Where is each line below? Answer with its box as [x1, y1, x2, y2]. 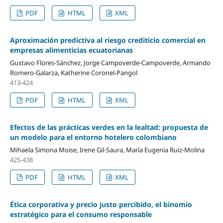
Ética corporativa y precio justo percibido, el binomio [9, 199, 192, 209]
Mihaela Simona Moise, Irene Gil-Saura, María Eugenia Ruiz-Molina [9, 145, 205, 154]
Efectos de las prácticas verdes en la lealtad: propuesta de [9, 122, 208, 132]
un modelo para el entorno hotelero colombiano [9, 132, 177, 142]
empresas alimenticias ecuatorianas [9, 45, 133, 55]
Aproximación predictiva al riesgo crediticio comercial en [9, 35, 206, 45]
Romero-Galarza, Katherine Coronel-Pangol [9, 68, 137, 77]
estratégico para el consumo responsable [9, 209, 152, 219]
